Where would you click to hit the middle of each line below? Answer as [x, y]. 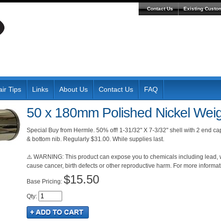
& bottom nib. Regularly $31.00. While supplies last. [95, 139]
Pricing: [53, 182]
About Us [74, 89]
